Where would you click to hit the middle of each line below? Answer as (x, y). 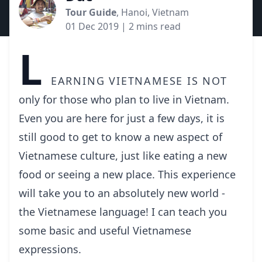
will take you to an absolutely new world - (122, 193)
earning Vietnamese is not (139, 81)
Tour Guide (91, 12)
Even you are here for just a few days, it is (122, 118)
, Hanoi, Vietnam (153, 12)
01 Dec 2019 (92, 26)
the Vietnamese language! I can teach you (123, 212)
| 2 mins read (151, 26)
